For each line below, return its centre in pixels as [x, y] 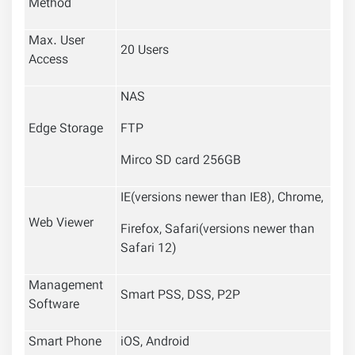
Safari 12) [149, 250]
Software [54, 306]
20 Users [145, 52]
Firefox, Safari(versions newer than [218, 231]
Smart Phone [65, 343]
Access [48, 61]
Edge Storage [66, 130]
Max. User [57, 42]
